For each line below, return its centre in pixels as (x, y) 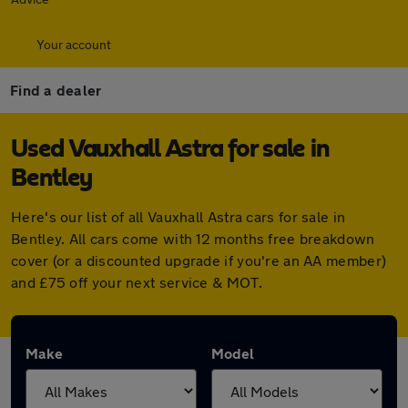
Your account (74, 44)
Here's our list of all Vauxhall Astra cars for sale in (178, 216)
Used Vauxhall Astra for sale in (170, 149)
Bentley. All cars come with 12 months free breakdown (193, 238)
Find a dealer (56, 90)
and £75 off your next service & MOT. (137, 282)
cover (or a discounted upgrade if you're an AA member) (199, 260)
